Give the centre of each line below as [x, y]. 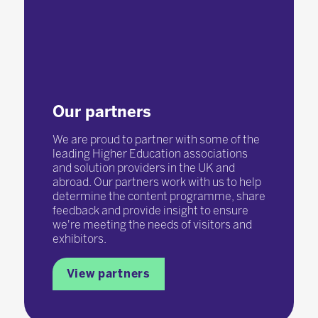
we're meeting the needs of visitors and [152, 224]
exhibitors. [79, 238]
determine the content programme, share [159, 196]
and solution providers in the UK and [143, 168]
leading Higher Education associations [150, 153]
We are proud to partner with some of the [156, 139]
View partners [108, 273]
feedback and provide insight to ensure [150, 210]
